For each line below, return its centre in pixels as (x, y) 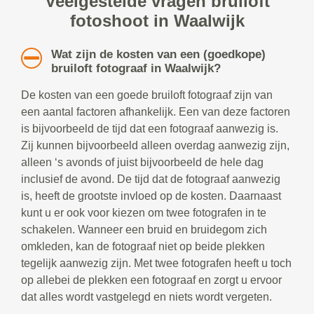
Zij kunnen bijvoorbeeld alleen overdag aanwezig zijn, (155, 146)
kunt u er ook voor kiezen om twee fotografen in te (144, 213)
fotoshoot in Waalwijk (157, 21)
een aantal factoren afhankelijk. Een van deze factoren (156, 112)
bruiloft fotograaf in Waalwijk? (136, 69)
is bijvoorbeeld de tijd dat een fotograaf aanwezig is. (150, 129)
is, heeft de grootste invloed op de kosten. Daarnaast (151, 196)
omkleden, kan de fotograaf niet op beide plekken (143, 247)
